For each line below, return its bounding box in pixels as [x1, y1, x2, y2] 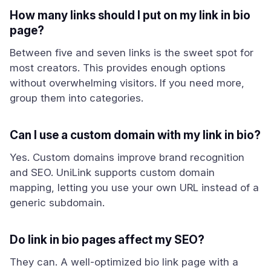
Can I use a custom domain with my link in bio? [10, 128, 261, 142]
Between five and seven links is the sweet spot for [10, 47, 253, 59]
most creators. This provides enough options [10, 62, 226, 74]
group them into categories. [10, 92, 143, 104]
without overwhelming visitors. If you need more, [10, 77, 244, 89]
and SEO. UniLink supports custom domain [10, 166, 215, 178]
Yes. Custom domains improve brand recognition [10, 151, 244, 163]
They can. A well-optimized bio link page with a [10, 256, 238, 268]
